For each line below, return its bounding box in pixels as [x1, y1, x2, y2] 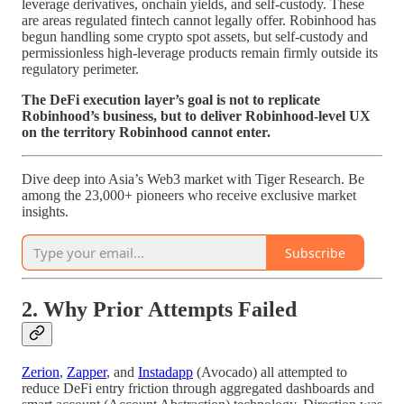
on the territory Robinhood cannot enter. [22, 124, 271, 141]
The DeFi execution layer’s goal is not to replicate [22, 92, 320, 108]
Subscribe [285, 243, 345, 262]
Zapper [67, 364, 106, 381]
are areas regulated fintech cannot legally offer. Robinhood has [22, 13, 376, 29]
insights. [22, 204, 69, 220]
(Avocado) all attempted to [193, 364, 347, 381]
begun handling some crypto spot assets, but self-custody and [22, 29, 368, 45]
